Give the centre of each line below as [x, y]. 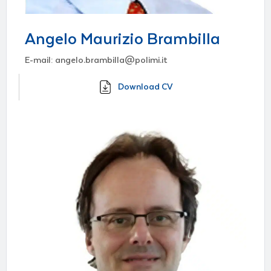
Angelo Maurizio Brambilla [122, 39]
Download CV [145, 87]
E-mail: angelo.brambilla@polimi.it [96, 60]
